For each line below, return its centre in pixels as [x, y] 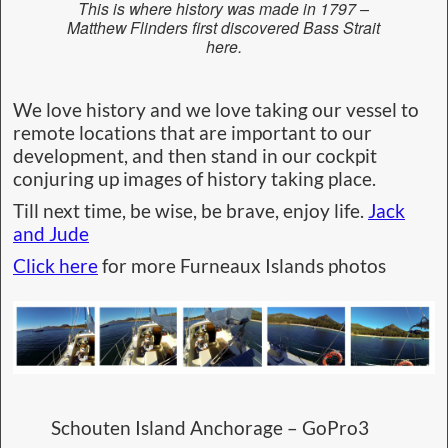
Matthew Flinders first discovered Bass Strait [224, 27]
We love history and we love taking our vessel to [216, 109]
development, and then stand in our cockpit [195, 155]
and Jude [51, 234]
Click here [55, 266]
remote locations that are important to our [192, 132]
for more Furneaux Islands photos [242, 266]
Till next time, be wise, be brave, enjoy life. [190, 211]
